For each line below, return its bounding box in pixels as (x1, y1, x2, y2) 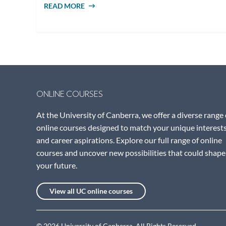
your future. (36, 160, 77, 170)
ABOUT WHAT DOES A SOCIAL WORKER (85, 2, 218, 10)
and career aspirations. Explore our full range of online (36, 135, 222, 145)
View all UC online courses (49, 187, 133, 195)
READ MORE (44, 2, 85, 10)
